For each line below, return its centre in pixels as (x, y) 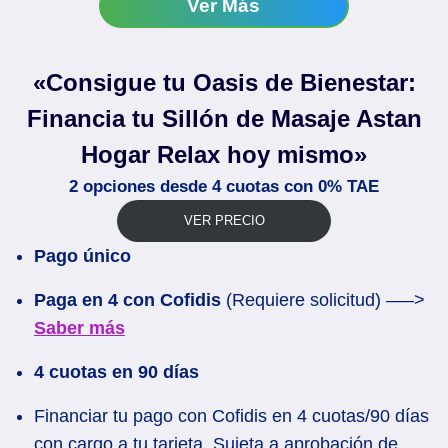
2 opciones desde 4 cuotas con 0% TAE (224, 187)
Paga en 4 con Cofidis (128, 299)
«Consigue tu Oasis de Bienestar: (224, 83)
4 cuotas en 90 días (117, 371)
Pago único (83, 255)
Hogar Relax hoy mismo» (224, 155)
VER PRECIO (224, 220)
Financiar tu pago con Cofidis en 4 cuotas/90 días (232, 415)
